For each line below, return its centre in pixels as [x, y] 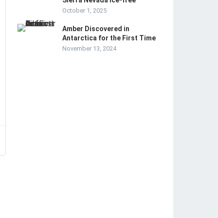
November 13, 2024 [89, 48]
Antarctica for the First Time [109, 38]
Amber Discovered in [96, 29]
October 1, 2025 [84, 10]
